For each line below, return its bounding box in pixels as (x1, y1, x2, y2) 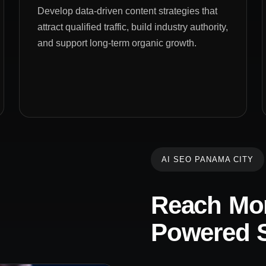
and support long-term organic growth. (37, 37, 197, 48)
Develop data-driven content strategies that (37, 5, 218, 16)
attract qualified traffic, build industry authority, (37, 21, 229, 32)
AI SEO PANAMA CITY (161, 154, 254, 164)
